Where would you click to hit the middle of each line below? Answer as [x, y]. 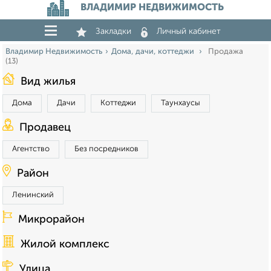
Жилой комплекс [65, 244]
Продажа [226, 52]
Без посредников [106, 149]
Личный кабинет [189, 31]
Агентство [31, 149]
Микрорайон [51, 220]
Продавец [45, 128]
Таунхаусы [181, 103]
